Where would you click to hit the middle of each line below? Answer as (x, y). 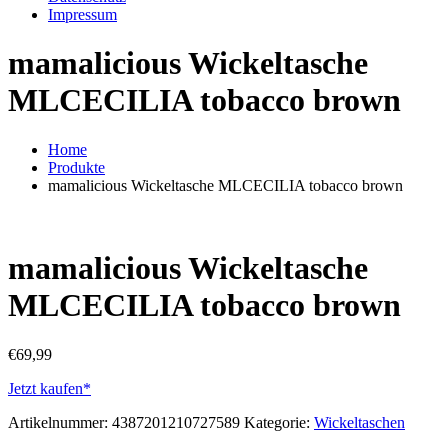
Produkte (76, 167)
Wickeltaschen (359, 422)
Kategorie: (279, 422)
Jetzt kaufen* (49, 388)
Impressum (82, 14)
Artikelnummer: (60, 422)
